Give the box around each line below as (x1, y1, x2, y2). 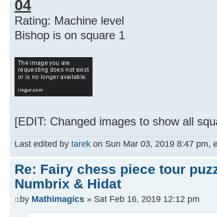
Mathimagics (31, 193, 84, 204)
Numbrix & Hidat (15, 176, 121, 192)
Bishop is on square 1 (15, 29, 125, 42)
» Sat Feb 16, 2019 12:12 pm (84, 193, 200, 204)
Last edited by (15, 139, 71, 149)
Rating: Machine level (15, 14, 124, 28)
